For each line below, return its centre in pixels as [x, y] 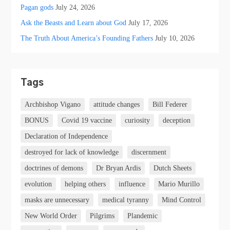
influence [132, 184]
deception [177, 121]
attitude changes [117, 105]
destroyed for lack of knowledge [72, 152]
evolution [39, 184]
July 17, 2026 [148, 22]
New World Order [51, 216]
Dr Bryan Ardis [119, 168]
